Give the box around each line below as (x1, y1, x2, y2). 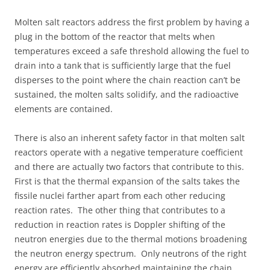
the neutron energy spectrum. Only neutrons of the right (14, 247, 246, 259)
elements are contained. (14, 102, 113, 115)
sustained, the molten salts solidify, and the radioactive (14, 88, 239, 100)
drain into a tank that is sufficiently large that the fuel (14, 59, 231, 71)
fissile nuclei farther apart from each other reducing (14, 189, 225, 201)
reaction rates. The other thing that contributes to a (14, 204, 225, 216)
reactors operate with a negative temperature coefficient (14, 146, 243, 158)
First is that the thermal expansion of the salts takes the (14, 175, 240, 187)
